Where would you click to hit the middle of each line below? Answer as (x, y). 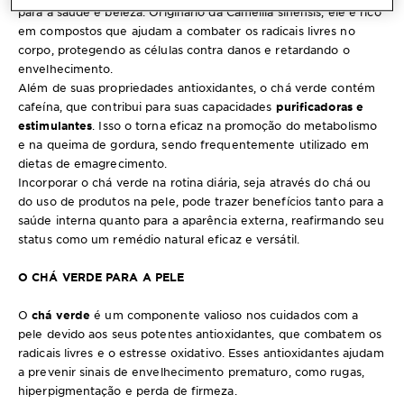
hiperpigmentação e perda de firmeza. (128, 390)
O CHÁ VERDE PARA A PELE (101, 277)
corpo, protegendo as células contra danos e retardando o (184, 50)
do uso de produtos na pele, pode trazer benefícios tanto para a (201, 201)
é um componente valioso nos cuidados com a (225, 315)
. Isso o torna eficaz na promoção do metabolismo (235, 125)
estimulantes (55, 125)
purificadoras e (320, 106)
